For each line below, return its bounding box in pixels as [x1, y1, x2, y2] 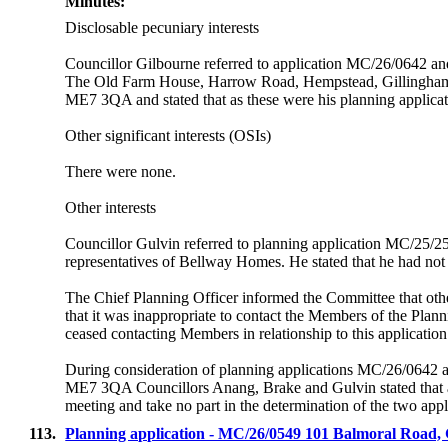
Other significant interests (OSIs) [65, 127, 272, 145]
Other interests [65, 199, 157, 217]
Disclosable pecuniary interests [65, 19, 260, 37]
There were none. [65, 163, 177, 181]
